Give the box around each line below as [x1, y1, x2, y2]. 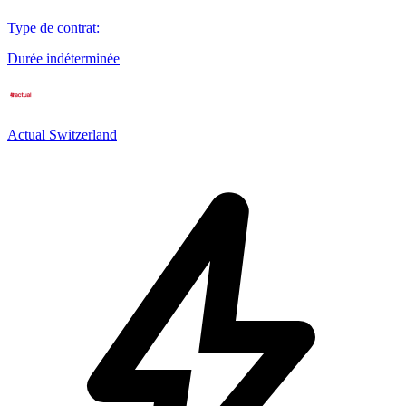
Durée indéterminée [7, 50, 120, 66]
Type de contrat [7, 19, 96, 35]
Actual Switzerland [7, 126, 117, 142]
